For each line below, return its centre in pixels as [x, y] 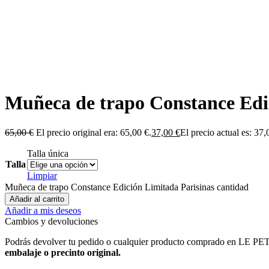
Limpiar [42, 175]
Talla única [48, 153]
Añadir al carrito [37, 199]
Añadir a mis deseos [43, 210]
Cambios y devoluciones [51, 221]
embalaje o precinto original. [63, 252]
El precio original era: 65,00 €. [94, 132]
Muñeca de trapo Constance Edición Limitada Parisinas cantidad [127, 187]
